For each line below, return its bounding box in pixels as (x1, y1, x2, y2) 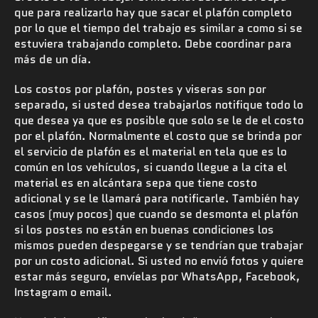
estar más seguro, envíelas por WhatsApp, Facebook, (14, 268, 300, 285)
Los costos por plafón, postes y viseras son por (14, 80, 266, 97)
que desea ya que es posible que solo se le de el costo (14, 111, 304, 128)
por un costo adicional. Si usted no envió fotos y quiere (14, 252, 304, 269)
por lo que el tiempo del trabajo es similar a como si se (14, 19, 302, 36)
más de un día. (14, 50, 92, 67)
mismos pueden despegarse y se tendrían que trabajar (14, 236, 303, 253)
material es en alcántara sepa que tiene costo (14, 174, 257, 191)
